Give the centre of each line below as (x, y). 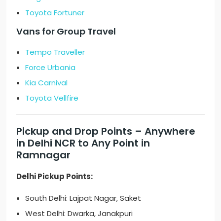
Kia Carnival (47, 83)
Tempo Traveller (55, 52)
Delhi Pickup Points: (55, 177)
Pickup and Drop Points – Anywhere (106, 131)
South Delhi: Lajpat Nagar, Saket (83, 198)
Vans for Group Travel (66, 32)
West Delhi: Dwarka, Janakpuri (79, 214)
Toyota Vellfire (52, 98)
